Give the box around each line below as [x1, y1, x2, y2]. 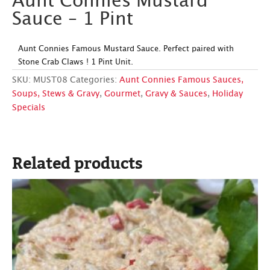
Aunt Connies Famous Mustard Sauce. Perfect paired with [18, 45, 234, 53]
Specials [12, 103, 45, 112]
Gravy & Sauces [145, 89, 207, 98]
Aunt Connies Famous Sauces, [119, 75, 243, 84]
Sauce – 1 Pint [12, 10, 133, 28]
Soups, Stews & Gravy [12, 89, 99, 98]
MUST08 [33, 75, 67, 84]
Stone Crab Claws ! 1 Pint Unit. [18, 58, 133, 66]
